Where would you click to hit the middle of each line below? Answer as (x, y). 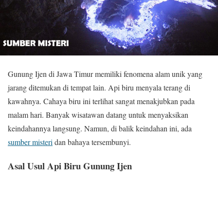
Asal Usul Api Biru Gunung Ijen (70, 165)
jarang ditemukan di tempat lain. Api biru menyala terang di (99, 87)
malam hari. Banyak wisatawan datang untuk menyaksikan (98, 115)
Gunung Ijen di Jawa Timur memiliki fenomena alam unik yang (105, 74)
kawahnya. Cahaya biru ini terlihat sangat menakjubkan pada (101, 101)
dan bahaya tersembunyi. (92, 142)
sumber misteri (30, 142)
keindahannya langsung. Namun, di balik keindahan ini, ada (100, 128)
